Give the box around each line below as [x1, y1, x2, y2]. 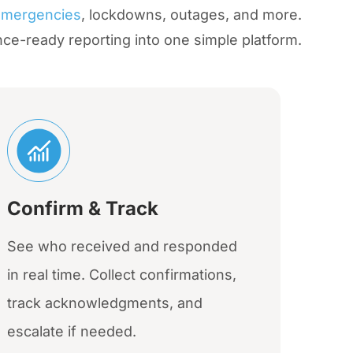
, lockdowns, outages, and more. [81, 6, 302, 24]
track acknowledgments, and [7, 295, 203, 312]
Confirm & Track [7, 197, 159, 221]
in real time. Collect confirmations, [7, 266, 237, 284]
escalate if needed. [7, 323, 137, 340]
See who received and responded [7, 238, 238, 255]
